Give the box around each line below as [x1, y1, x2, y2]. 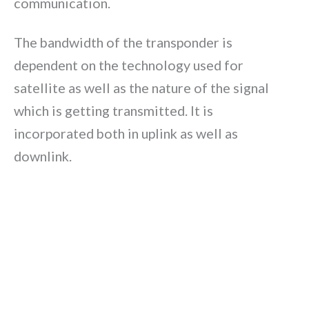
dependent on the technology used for [14, 57, 243, 74]
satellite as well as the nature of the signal [14, 79, 269, 97]
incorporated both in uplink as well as [14, 125, 238, 142]
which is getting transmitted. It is [14, 102, 213, 119]
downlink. [14, 148, 72, 165]
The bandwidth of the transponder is [14, 34, 232, 51]
